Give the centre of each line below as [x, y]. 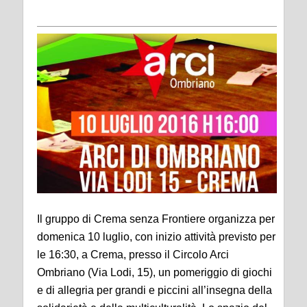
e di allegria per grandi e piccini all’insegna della [155, 291]
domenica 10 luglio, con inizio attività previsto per [156, 237]
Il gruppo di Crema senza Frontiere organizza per [156, 219]
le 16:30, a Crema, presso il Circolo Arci [133, 255]
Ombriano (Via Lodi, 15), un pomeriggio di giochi [155, 273]
